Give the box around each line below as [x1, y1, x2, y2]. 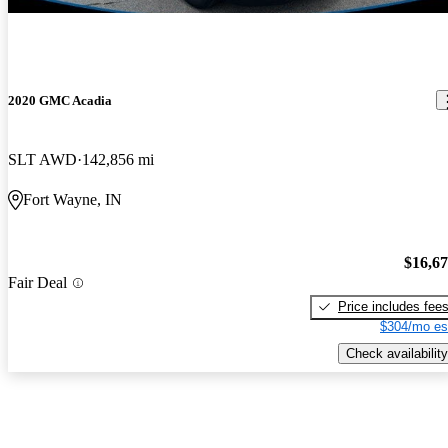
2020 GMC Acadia [8, 92, 112, 108]
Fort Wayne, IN [23, 191, 122, 209]
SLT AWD [8, 151, 77, 169]
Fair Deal [8, 274, 67, 292]
